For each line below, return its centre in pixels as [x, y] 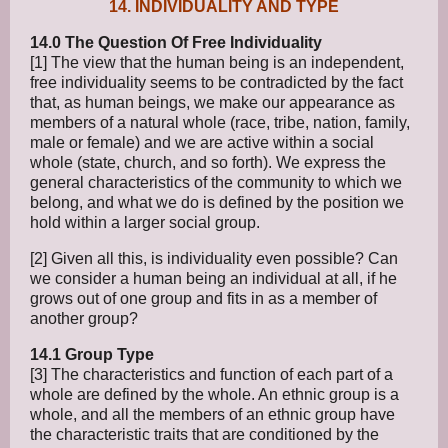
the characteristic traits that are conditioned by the [204, 434]
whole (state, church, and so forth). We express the [208, 162]
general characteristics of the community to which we [216, 182]
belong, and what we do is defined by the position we [217, 202]
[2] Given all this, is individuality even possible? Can [214, 258]
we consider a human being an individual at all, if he [213, 278]
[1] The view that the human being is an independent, [217, 62]
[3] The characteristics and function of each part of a [211, 374]
